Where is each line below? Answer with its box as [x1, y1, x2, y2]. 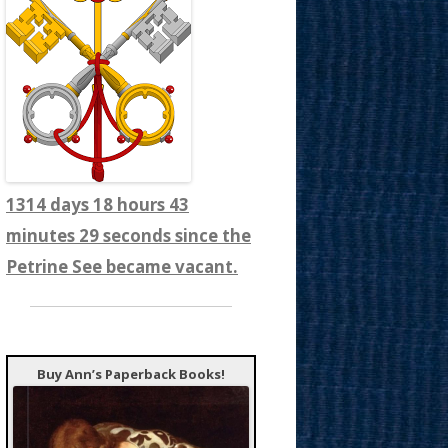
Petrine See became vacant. [6, 255, 238, 278]
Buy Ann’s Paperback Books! [37, 365, 225, 383]
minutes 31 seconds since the [6, 224, 251, 247]
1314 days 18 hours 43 [6, 193, 189, 216]
